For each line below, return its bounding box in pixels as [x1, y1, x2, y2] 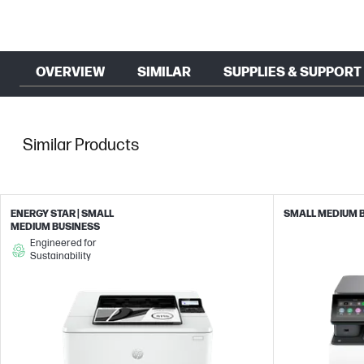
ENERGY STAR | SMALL [11, 208, 114, 220]
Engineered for [29, 237, 97, 249]
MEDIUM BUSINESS [11, 221, 100, 233]
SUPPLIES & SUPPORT [223, 65, 362, 80]
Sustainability [29, 250, 91, 262]
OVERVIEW [36, 65, 105, 80]
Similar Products [23, 136, 139, 155]
